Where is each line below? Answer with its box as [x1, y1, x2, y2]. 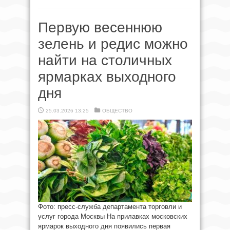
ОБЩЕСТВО [102, 108, 132, 114]
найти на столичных [38, 52, 172, 69]
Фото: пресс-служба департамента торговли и [38, 203, 182, 211]
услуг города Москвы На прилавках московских [38, 213, 187, 221]
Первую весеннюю [38, 20, 162, 36]
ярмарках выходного [38, 69, 176, 85]
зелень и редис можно [38, 36, 188, 52]
